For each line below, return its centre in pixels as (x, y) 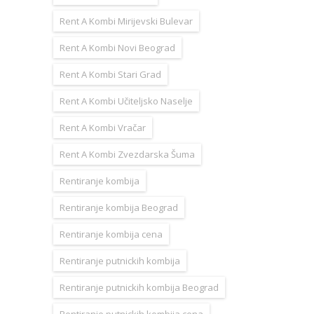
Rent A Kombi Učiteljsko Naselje (126, 101)
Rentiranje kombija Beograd (119, 207)
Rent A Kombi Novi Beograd (117, 47)
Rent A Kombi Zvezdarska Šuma (127, 154)
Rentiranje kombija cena (111, 234)
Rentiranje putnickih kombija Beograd (139, 287)
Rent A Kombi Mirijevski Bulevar (126, 21)
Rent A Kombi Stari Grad (110, 74)
